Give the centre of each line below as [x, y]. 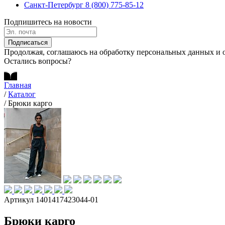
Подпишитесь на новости [48, 22]
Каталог [22, 94]
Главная [18, 85]
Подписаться [28, 42]
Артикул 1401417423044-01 [51, 200]
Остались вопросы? [38, 61]
